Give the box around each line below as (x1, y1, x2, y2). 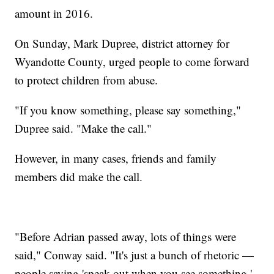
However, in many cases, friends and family (15, 150, 217, 166)
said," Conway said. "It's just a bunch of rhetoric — (15, 246, 254, 262)
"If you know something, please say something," (15, 102, 242, 117)
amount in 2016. (15, 5, 94, 21)
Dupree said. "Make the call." (15, 120, 152, 136)
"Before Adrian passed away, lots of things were (15, 228, 237, 244)
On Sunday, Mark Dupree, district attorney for (15, 35, 230, 51)
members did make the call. (15, 168, 143, 184)
